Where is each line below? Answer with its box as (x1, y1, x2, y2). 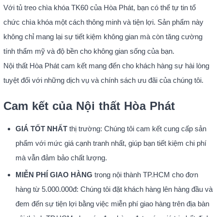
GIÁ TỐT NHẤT (15, 124, 67, 133)
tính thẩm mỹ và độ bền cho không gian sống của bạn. (3, 46, 174, 55)
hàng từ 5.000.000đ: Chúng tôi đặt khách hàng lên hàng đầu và (15, 185, 213, 193)
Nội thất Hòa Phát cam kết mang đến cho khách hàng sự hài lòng (3, 61, 209, 70)
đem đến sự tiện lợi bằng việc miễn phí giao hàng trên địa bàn (15, 199, 209, 208)
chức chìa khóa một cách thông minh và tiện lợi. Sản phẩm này (3, 17, 203, 26)
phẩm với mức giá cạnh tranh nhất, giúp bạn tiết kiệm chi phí (15, 139, 206, 147)
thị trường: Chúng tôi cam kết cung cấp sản (67, 124, 206, 133)
